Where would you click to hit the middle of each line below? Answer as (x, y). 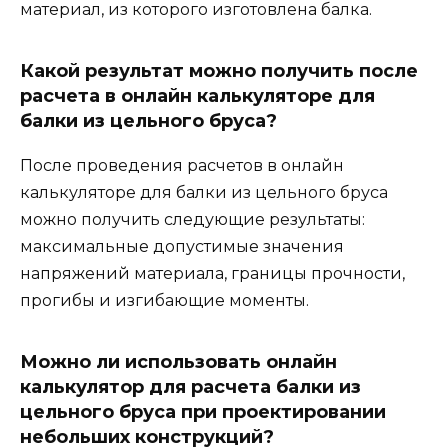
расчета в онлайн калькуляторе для (197, 96)
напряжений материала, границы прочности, (212, 274)
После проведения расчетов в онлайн (182, 166)
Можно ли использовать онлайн (178, 362)
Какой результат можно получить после (219, 71)
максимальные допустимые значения (182, 247)
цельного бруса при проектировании (203, 412)
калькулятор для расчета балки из (190, 387)
